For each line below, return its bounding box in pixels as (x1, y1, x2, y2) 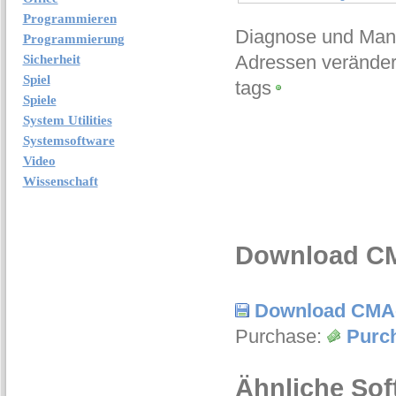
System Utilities (22, 113, 112, 127)
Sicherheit (22, 52, 80, 66)
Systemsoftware (22, 133, 115, 148)
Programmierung (22, 32, 125, 46)
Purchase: (234, 325, 327, 347)
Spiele (22, 93, 57, 107)
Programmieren (22, 11, 117, 26)
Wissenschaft (22, 174, 98, 188)
